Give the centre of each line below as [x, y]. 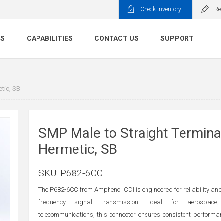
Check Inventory [161, 9]
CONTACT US [116, 39]
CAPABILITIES [50, 39]
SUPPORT [177, 39]
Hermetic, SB [78, 149]
